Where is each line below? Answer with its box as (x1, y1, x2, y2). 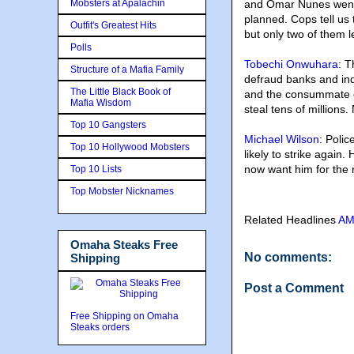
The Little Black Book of (70, 85, 171, 97)
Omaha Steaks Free (70, 237, 178, 251)
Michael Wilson (244, 133, 319, 145)
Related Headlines (244, 213, 338, 226)
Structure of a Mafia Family (70, 63, 184, 75)
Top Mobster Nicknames (70, 185, 174, 197)
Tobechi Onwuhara (244, 58, 338, 70)
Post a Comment (244, 281, 344, 295)
